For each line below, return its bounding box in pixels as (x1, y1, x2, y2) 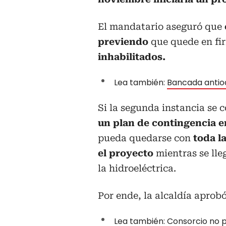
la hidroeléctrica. (98, 162, 176, 174)
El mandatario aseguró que (98, 21, 222, 32)
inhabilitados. (98, 51, 165, 62)
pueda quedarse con (98, 132, 191, 143)
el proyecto (98, 147, 153, 158)
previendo (98, 36, 151, 47)
